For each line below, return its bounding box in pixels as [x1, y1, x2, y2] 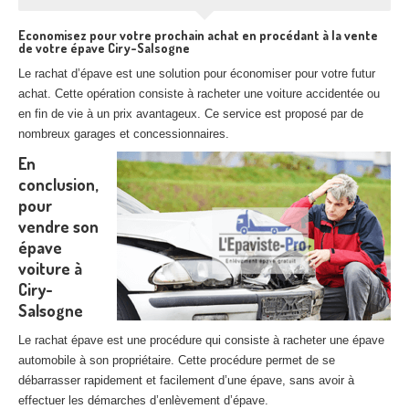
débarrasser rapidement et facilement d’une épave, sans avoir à [18, 373, 354, 387]
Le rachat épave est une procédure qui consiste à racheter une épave [18, 333, 384, 347]
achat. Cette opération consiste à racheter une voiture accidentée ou [18, 87, 380, 100]
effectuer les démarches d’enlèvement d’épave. [18, 393, 268, 407]
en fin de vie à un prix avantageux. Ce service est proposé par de [18, 107, 363, 121]
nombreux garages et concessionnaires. [18, 127, 229, 141]
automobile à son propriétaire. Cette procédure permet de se [18, 353, 335, 367]
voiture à [18, 258, 82, 278]
